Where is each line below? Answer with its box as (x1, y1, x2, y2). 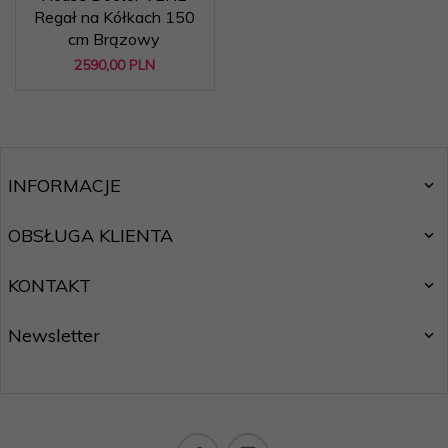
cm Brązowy (68, 29, 160, 49)
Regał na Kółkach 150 (33, 7, 195, 27)
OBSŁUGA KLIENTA (8, 224, 173, 247)
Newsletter (8, 324, 100, 347)
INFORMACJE (8, 174, 121, 197)
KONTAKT (8, 274, 91, 297)
